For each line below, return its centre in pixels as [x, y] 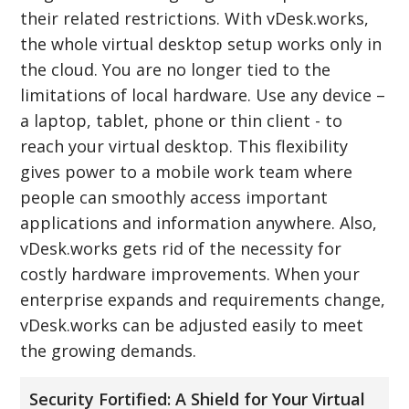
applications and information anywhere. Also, [199, 222]
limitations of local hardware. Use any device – [203, 94]
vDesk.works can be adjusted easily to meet [192, 325]
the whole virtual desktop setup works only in [201, 43]
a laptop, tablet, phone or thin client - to [182, 120]
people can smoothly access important [174, 197]
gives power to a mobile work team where [187, 171]
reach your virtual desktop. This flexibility [184, 146]
